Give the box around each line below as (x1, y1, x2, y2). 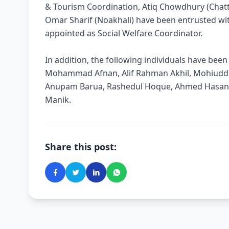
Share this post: (45, 140, 117, 153)
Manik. (45, 94, 71, 105)
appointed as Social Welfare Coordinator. (45, 27, 202, 39)
